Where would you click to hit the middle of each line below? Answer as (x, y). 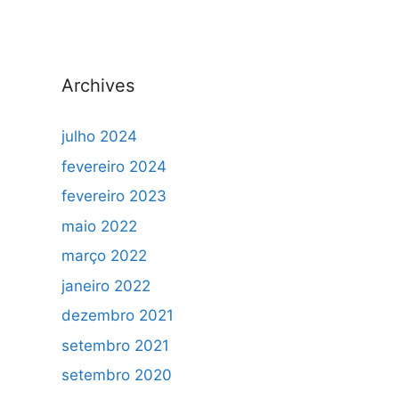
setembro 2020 (116, 375)
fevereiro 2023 (114, 196)
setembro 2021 (115, 345)
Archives (98, 85)
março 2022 (104, 256)
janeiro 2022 (106, 285)
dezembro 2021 (117, 315)
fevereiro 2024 (114, 166)
